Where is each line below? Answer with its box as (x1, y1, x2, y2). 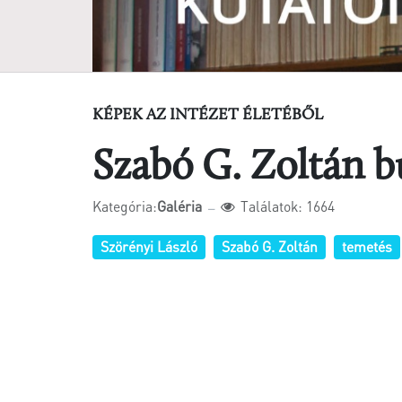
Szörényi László (100, 237, 197, 256)
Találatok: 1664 (240, 197, 335, 215)
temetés (341, 237, 392, 256)
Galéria (156, 197, 202, 215)
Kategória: (92, 197, 157, 215)
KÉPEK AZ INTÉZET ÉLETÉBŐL (92, 106, 323, 124)
